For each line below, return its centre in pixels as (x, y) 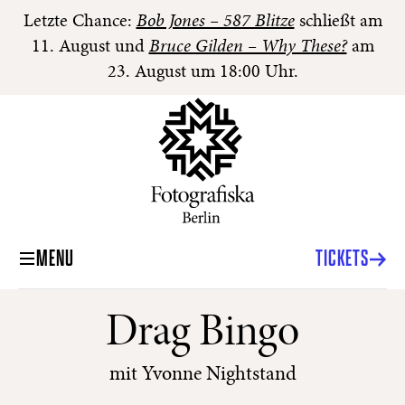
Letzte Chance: (80, 22)
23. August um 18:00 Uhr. (202, 72)
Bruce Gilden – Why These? (248, 47)
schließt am (338, 22)
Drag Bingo (202, 334)
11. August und (90, 47)
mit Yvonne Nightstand (202, 375)
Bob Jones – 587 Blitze (215, 22)
